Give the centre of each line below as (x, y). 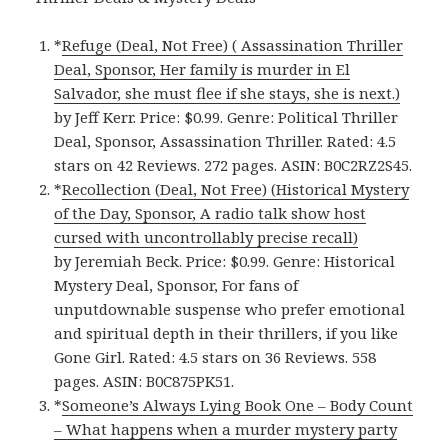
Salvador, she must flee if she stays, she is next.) (227, 93)
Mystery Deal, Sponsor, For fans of (176, 285)
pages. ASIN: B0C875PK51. (144, 381)
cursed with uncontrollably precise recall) (206, 237)
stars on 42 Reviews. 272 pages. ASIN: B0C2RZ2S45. (233, 165)
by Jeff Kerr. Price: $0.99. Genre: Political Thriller (226, 117)
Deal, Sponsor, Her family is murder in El (202, 69)
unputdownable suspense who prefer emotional (230, 309)
